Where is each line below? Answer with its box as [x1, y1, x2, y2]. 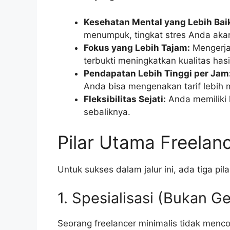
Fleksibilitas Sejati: [84, 93, 166, 104]
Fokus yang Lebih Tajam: [84, 42, 190, 53]
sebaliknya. [84, 106, 130, 117]
